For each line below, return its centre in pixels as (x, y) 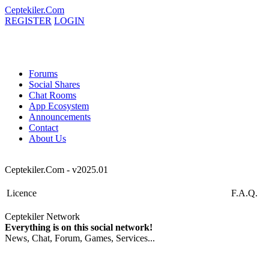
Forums (43, 74)
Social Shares (54, 84)
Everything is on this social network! (79, 227)
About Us (47, 138)
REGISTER (28, 21)
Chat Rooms (53, 95)
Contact (44, 128)
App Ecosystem (59, 106)
